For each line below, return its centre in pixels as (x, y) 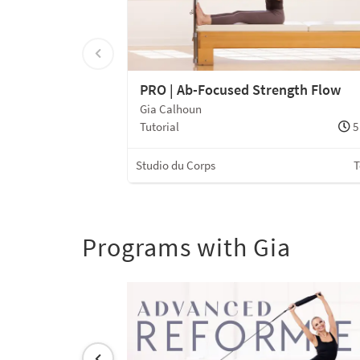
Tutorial (160, 127)
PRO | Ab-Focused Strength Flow (240, 90)
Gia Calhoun (171, 109)
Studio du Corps (176, 166)
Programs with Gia (186, 248)
